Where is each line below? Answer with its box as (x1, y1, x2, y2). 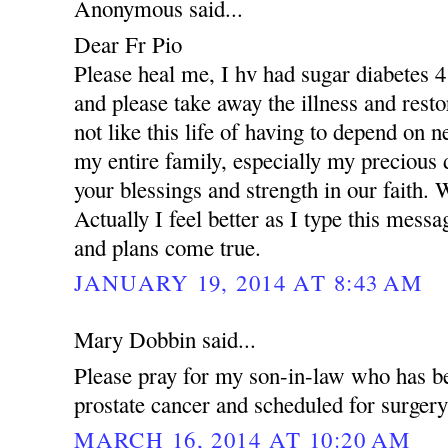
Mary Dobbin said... (74, 323, 257, 354)
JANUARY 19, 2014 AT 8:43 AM (74, 267, 423, 298)
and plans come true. (74, 231, 262, 262)
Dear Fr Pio (74, 28, 183, 59)
